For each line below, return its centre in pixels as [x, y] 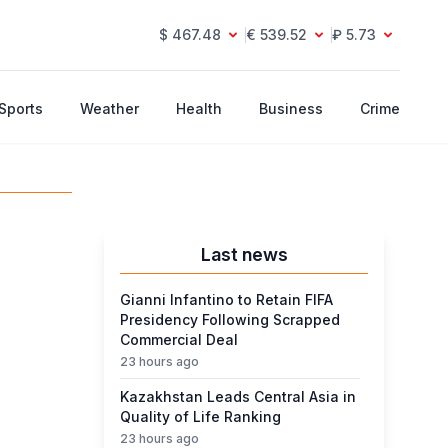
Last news [244, 254]
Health [198, 108]
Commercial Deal [179, 339]
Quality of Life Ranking [200, 416]
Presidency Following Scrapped [230, 319]
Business [290, 108]
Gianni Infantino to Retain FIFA [226, 299]
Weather [109, 108]
